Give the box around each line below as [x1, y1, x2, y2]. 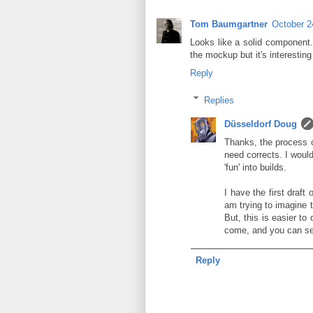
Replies [203, 94, 234, 105]
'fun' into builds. [224, 162, 286, 173]
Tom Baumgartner [190, 19, 268, 29]
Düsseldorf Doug [224, 119, 297, 130]
